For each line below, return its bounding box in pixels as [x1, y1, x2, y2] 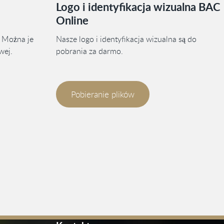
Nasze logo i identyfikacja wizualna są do [56, 33, 196, 44]
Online [56, 12, 88, 28]
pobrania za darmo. [56, 45, 123, 56]
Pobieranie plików [71, 88, 134, 100]
